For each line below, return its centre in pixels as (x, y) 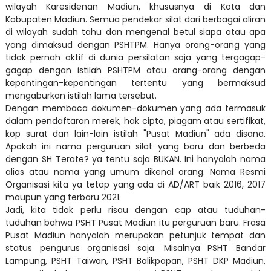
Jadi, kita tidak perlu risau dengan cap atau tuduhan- (135, 210)
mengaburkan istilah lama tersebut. (82, 96)
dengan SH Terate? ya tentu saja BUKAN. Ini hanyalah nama (135, 159)
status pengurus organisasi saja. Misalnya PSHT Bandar (135, 248)
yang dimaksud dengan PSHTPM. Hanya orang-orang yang (135, 45)
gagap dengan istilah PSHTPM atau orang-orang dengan (135, 70)
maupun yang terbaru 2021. (64, 197)
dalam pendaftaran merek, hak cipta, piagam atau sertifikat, (135, 121)
